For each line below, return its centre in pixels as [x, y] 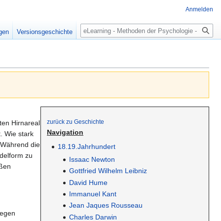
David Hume [88, 182]
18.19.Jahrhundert [87, 146]
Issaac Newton [92, 159]
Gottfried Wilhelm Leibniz [108, 171]
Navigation [65, 132]
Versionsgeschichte [45, 32]
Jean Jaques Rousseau [106, 205]
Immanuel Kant [92, 194]
